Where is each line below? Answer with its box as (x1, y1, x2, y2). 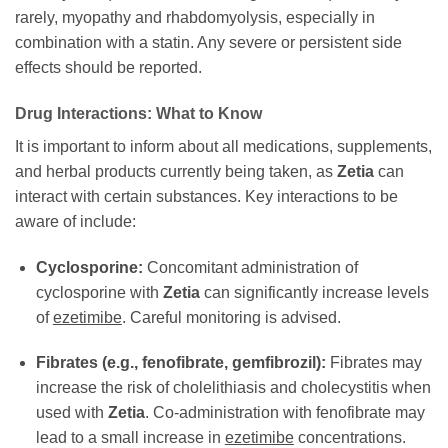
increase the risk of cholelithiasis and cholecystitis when (35, 379, 431, 397)
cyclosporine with (35, 283, 163, 301)
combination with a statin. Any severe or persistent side (15, 34, 402, 52)
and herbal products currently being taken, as (15, 162, 337, 180)
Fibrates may (325, 354, 422, 372)
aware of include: (15, 212, 136, 230)
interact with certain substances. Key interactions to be (15, 187, 398, 205)
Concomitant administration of (142, 258, 358, 276)
